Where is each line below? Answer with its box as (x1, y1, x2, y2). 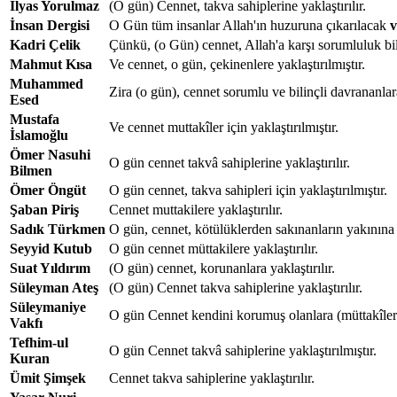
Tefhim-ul (10, 334, 68, 350)
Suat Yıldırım (10, 260, 90, 276)
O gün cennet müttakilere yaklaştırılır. (109, 240, 318, 256)
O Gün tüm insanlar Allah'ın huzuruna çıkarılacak (109, 17, 390, 33)
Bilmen (10, 162, 52, 178)
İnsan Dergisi (10, 17, 90, 33)
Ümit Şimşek (10, 370, 86, 385)
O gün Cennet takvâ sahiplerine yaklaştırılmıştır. (109, 342, 377, 358)
